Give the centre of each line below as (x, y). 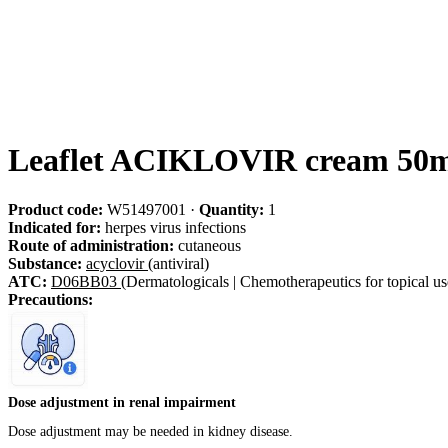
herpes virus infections (173, 227)
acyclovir (115, 263)
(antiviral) (178, 263)
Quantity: (231, 209)
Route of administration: (91, 245)
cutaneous (207, 245)
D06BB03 (84, 281)
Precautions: (50, 299)
